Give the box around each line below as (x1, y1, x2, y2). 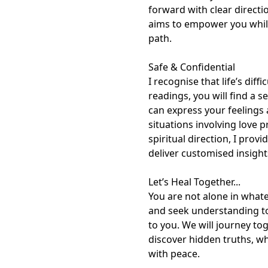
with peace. (148, 247, 200, 260)
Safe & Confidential (148, 60, 235, 74)
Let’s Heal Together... (148, 175, 240, 188)
